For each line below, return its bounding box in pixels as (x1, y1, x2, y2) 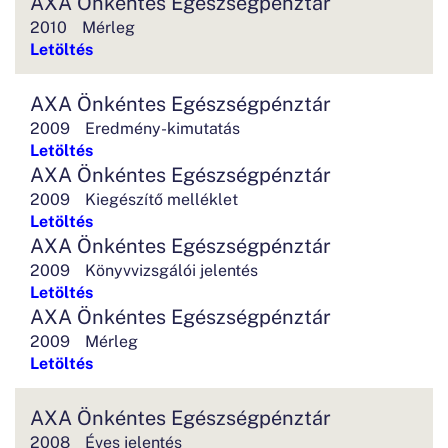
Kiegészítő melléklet (85, 187, 238, 209)
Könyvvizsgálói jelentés (85, 258, 258, 280)
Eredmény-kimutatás (85, 116, 240, 138)
